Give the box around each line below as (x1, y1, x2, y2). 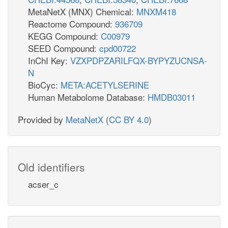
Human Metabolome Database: (28, 90, 148, 103)
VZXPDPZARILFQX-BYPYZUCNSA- (70, 53, 207, 67)
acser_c (28, 177, 59, 190)
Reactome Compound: (28, 17, 115, 30)
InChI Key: (28, 53, 70, 67)
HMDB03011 (148, 90, 195, 103)
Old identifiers (18, 159, 85, 175)
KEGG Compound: (28, 29, 101, 42)
